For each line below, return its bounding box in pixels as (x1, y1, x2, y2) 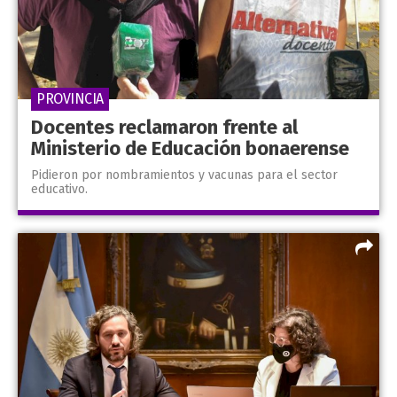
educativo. (31, 182, 88, 198)
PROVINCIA (36, 90, 104, 108)
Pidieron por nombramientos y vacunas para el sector (31, 167, 338, 183)
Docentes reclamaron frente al (31, 115, 298, 140)
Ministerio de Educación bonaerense (31, 136, 349, 161)
